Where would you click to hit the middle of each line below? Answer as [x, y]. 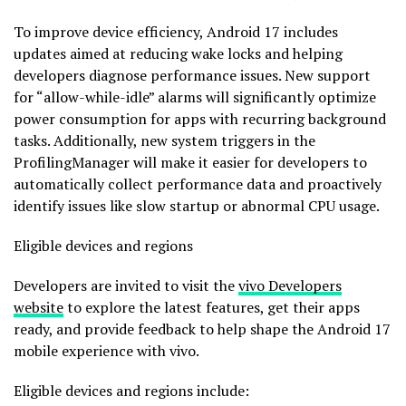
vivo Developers [290, 286]
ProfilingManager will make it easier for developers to [190, 163]
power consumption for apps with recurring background [200, 119]
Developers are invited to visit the [126, 286]
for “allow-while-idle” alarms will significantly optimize [195, 97]
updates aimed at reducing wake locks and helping [178, 54]
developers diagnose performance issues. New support [192, 76]
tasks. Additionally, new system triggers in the [164, 141]
